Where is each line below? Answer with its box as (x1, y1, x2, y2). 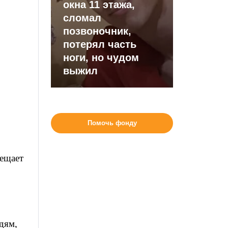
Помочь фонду (87, 119, 137, 127)
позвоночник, (63, 25, 132, 37)
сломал (63, 12, 102, 23)
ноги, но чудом (63, 52, 139, 63)
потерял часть (63, 39, 137, 50)
